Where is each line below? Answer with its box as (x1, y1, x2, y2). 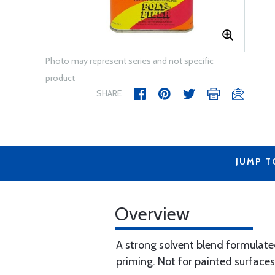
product (45, 72, 75, 83)
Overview (115, 203, 190, 225)
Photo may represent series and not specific (45, 55, 214, 66)
